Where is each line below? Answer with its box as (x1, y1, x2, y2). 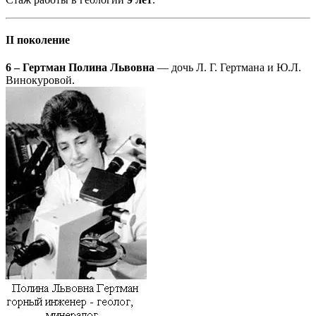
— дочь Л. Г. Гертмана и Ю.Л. (154, 61, 301, 74)
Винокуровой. (6, 74, 75, 87)
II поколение (6, 34, 70, 47)
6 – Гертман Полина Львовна (6, 61, 154, 74)
